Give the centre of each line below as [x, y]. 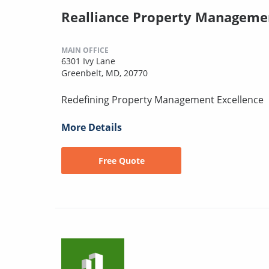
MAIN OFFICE [85, 50]
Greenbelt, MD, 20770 [104, 73]
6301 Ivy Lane [88, 61]
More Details [92, 127]
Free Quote [121, 160]
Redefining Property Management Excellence [162, 99]
